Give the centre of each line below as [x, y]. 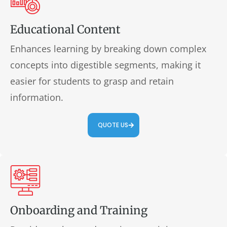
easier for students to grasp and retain [92, 81]
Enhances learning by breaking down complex [108, 49]
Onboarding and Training [79, 210]
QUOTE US [113, 125]
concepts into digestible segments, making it [105, 65]
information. [37, 97]
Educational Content [65, 29]
